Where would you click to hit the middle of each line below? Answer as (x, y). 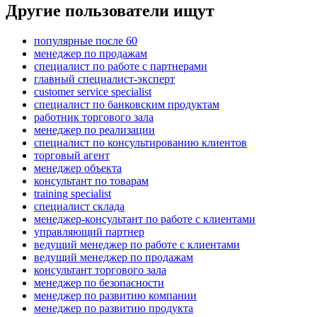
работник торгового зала (94, 117)
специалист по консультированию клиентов (140, 143)
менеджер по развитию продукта (114, 309)
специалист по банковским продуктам (127, 105)
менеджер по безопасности (99, 283)
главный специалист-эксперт (104, 79)
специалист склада (79, 207)
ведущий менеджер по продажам (114, 258)
